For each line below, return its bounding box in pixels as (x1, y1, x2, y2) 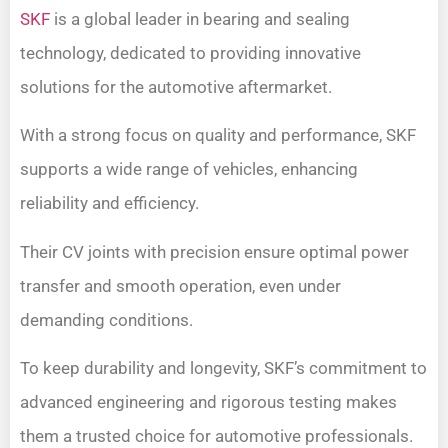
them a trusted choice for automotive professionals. (20, 425, 413, 446)
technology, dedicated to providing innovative (20, 42, 361, 63)
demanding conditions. (20, 309, 193, 330)
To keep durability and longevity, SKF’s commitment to (20, 357, 427, 378)
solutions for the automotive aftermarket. (20, 76, 332, 97)
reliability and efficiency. (20, 193, 199, 214)
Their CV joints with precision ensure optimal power (20, 241, 409, 262)
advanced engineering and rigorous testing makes (20, 391, 397, 412)
